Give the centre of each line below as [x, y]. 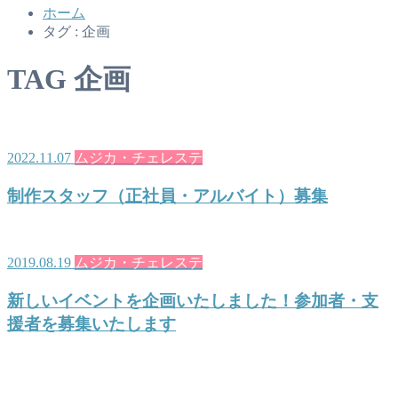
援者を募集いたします [92, 324]
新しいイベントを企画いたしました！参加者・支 [193, 301]
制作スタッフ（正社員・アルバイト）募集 [167, 195]
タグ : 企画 [76, 32]
